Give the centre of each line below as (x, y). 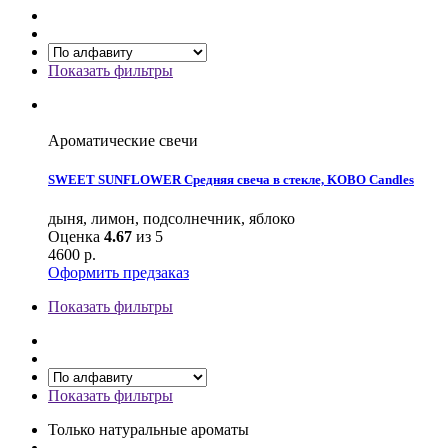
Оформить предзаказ (118, 273)
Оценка (76, 237)
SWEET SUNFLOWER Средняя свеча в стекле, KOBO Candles (231, 180)
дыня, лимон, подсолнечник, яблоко (171, 219)
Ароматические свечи (123, 140)
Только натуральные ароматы (148, 430)
